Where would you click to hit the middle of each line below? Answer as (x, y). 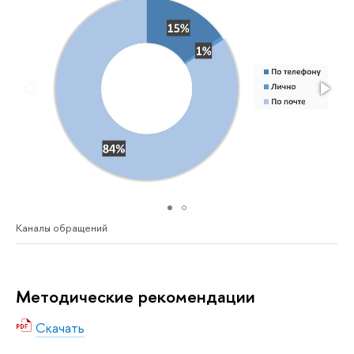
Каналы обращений (62, 227)
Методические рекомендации (136, 296)
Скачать (60, 328)
